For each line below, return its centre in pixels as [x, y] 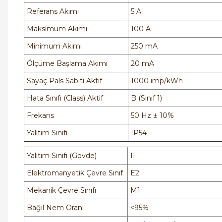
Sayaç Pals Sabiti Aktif [63, 81]
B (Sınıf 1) [145, 98]
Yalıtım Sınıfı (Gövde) [61, 156]
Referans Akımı [52, 12]
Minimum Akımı [53, 46]
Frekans [39, 116]
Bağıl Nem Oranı [54, 208]
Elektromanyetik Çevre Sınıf [74, 173]
